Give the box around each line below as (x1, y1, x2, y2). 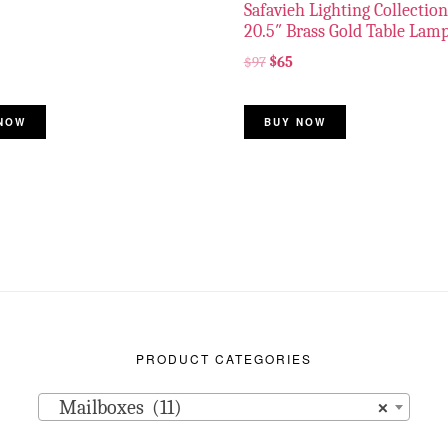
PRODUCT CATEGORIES (136, 349, 312, 367)
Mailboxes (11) (47, 395, 183, 419)
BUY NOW (263, 114, 326, 129)
